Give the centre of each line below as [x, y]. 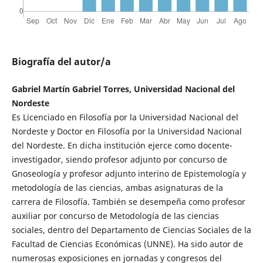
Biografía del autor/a [61, 62]
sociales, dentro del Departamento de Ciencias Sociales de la [131, 230]
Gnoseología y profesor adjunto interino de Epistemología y [129, 174]
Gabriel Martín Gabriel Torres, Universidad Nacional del [123, 89]
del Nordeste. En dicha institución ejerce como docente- [122, 146]
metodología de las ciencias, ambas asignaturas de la [117, 188]
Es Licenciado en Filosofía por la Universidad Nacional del [125, 117]
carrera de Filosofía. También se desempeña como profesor [128, 202]
